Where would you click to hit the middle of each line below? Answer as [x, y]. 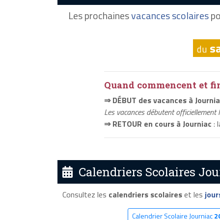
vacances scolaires [170, 16]
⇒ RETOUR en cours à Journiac [158, 124]
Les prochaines [100, 16]
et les [193, 194]
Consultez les [85, 194]
